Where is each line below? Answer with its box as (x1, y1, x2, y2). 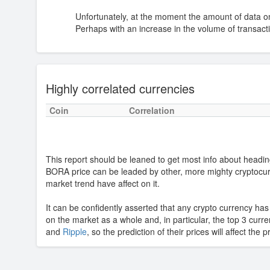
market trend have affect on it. (45, 177, 160, 189)
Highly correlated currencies (45, 80, 195, 97)
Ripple (62, 225, 87, 237)
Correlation (128, 104, 175, 116)
